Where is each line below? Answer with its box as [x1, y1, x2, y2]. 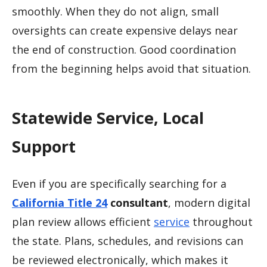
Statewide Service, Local [12, 106, 204, 129]
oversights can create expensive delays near [12, 23, 238, 38]
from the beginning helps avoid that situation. [12, 61, 251, 76]
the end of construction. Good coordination [12, 42, 236, 57]
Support [12, 135, 76, 157]
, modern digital [168, 195, 250, 210]
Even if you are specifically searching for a [12, 176, 226, 191]
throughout [190, 215, 253, 229]
